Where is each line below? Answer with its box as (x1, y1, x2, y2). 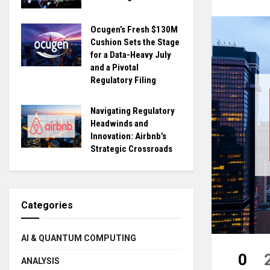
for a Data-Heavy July (90, 49, 171, 60)
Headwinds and (90, 118, 148, 129)
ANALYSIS (21, 256, 60, 266)
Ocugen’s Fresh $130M (90, 24, 178, 35)
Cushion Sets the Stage (90, 36, 180, 48)
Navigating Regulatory (90, 105, 175, 116)
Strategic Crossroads (90, 143, 172, 154)
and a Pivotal (90, 61, 139, 73)
